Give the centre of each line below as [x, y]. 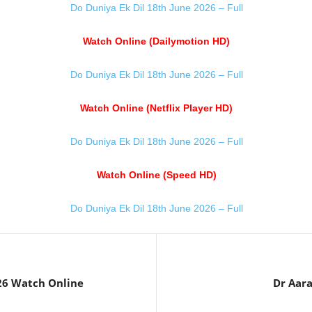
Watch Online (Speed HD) [156, 175]
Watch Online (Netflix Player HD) [156, 108]
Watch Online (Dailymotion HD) [156, 41]
